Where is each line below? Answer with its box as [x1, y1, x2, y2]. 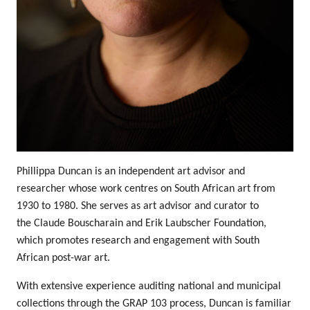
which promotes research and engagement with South [17, 235, 259, 246]
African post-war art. [17, 252, 110, 264]
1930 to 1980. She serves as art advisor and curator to [17, 200, 259, 212]
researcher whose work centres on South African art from [17, 183, 275, 194]
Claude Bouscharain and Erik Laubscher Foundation [34, 217, 264, 229]
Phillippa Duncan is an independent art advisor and [17, 165, 245, 177]
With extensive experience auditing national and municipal [17, 280, 281, 292]
